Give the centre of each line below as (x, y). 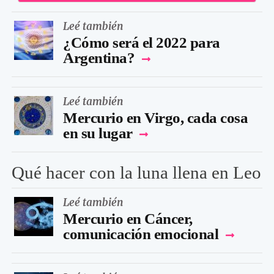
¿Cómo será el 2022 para (142, 42)
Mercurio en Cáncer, (128, 218)
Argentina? (101, 57)
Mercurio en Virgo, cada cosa (155, 117)
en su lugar (98, 133)
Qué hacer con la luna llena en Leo (136, 172)
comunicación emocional (141, 234)
